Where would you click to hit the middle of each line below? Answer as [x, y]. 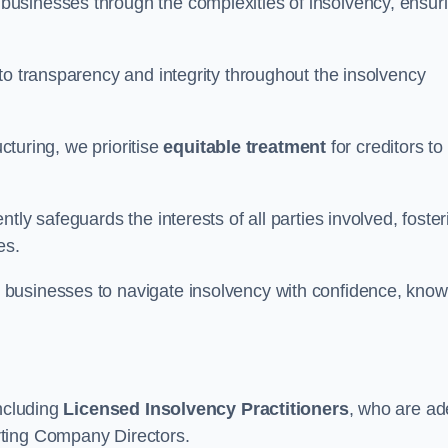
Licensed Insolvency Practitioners [206, 409]
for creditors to [384, 147]
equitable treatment [245, 147]
